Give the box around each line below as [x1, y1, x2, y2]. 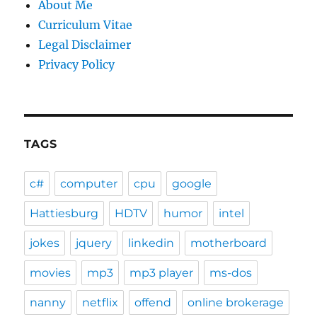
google [172, 177, 212, 190]
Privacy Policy [38, 57, 115, 71]
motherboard [190, 236, 267, 250]
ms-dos [209, 266, 253, 279]
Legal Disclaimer [38, 38, 132, 52]
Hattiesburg [30, 207, 99, 220]
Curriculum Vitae [38, 18, 133, 32]
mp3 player [129, 266, 194, 279]
